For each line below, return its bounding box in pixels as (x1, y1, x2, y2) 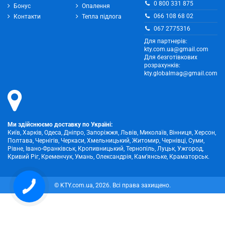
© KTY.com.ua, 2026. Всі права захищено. (54, 181, 171, 189)
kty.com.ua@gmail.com (144, 45, 208, 53)
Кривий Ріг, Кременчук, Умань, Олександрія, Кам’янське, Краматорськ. (8, 153, 209, 161)
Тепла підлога (82, 13, 122, 21)
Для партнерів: (144, 37, 187, 45)
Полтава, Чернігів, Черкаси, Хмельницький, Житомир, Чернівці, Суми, (8, 137, 204, 145)
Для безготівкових (144, 53, 197, 61)
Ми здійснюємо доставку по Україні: (8, 121, 113, 129)
